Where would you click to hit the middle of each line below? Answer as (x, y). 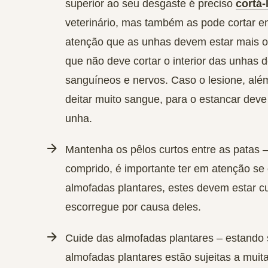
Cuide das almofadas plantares (139, 238)
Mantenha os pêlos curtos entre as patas (162, 150)
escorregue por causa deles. (133, 207)
